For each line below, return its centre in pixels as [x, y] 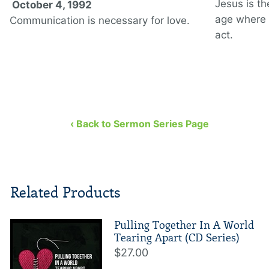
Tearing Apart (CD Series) [177, 238]
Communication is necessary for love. [100, 21]
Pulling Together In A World [184, 225]
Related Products [65, 193]
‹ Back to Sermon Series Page [139, 124]
